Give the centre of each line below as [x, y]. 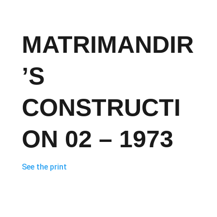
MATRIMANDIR [108, 45]
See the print [44, 167]
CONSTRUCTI [101, 108]
